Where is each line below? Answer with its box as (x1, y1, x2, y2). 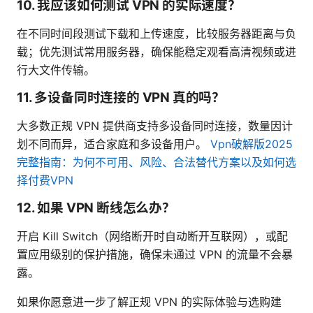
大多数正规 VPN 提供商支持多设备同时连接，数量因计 (17, 119, 293, 133)
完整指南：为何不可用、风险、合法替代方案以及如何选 (17, 155, 296, 170)
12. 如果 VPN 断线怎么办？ (17, 200, 175, 217)
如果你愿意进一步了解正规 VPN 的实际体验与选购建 (17, 295, 282, 310)
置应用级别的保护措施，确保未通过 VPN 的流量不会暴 (17, 247, 293, 262)
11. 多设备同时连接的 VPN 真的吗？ (17, 89, 226, 106)
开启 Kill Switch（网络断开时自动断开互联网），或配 (17, 229, 288, 244)
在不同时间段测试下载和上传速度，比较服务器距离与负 (17, 27, 296, 41)
